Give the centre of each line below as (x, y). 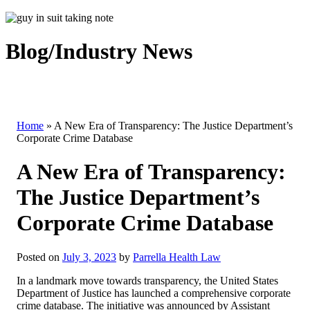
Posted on (38, 257)
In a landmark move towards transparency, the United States (147, 280)
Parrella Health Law (177, 257)
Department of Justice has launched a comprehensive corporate (154, 293)
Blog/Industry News (99, 52)
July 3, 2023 (89, 257)
